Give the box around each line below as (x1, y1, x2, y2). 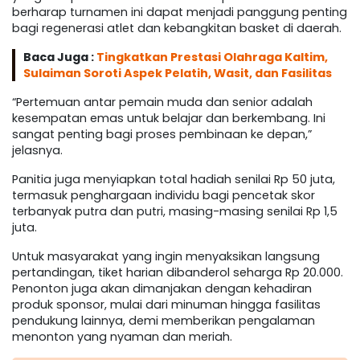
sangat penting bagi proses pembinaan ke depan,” (12, 126, 312, 143)
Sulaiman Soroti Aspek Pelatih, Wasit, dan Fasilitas (23, 65, 332, 82)
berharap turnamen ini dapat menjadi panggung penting (12, 4, 347, 21)
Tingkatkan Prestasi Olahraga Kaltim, (96, 49, 328, 66)
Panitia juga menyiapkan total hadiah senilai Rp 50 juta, (12, 171, 335, 188)
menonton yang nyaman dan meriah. (12, 329, 232, 346)
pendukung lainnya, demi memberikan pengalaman (12, 313, 315, 329)
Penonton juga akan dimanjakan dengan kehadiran (12, 280, 312, 297)
